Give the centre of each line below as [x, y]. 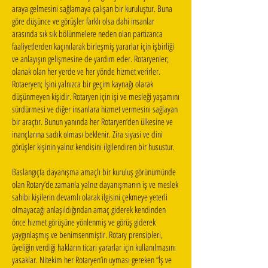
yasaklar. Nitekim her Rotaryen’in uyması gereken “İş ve [92, 260]
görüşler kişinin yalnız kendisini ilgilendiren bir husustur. [95, 147]
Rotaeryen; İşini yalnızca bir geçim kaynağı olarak [83, 84]
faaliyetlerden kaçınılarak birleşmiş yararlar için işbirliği [93, 46]
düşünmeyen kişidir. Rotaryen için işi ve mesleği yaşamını [96, 96]
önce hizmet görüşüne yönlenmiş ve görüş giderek [84, 222]
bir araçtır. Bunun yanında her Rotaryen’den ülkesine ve [92, 121]
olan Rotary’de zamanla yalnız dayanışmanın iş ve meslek [95, 184]
